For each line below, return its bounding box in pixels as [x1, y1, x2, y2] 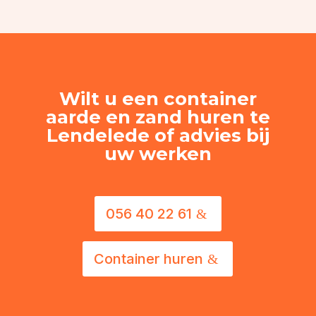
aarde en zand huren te [45, 105, 270, 128]
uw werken [104, 142, 212, 165]
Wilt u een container [59, 87, 257, 110]
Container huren [94, 250, 204, 267]
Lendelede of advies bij [46, 123, 269, 147]
